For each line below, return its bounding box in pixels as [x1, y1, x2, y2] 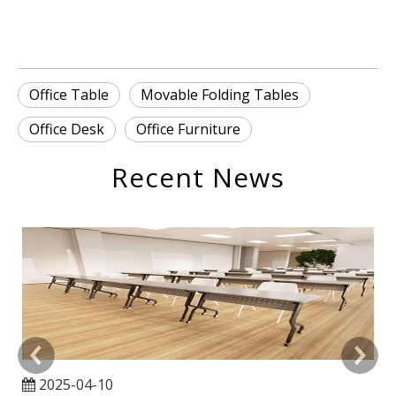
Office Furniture [136, 119, 240, 139]
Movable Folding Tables [141, 85, 299, 104]
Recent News [111, 159, 285, 195]
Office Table [29, 85, 109, 104]
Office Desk [29, 119, 104, 139]
